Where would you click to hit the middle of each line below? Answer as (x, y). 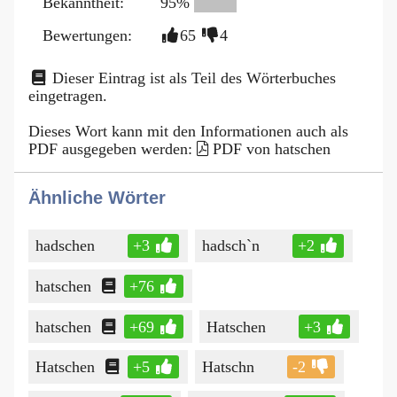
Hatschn (228, 367)
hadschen (65, 246)
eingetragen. (68, 95)
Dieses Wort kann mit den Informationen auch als (188, 131)
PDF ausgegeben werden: (113, 148)
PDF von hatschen (272, 148)
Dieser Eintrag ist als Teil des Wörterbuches (192, 78)
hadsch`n (230, 246)
